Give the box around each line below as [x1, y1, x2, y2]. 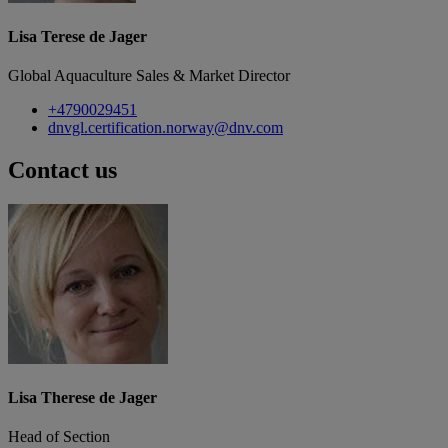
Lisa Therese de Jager [8, 389, 157, 407]
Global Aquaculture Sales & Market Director [8, 67, 290, 85]
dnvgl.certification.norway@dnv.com [48, 119, 283, 137]
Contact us [8, 157, 117, 184]
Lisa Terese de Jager [8, 27, 147, 45]
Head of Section [8, 428, 110, 446]
